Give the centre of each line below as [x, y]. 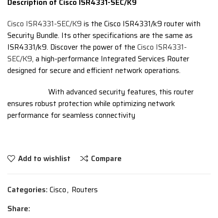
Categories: [27, 190]
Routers [85, 190]
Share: [19, 209]
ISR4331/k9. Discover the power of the [71, 47]
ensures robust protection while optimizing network [91, 104]
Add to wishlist [44, 158]
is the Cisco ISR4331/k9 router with [141, 24]
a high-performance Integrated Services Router [111, 59]
